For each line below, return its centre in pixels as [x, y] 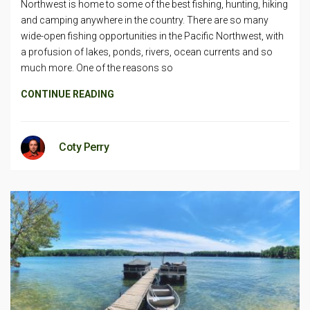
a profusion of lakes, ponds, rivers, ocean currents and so [147, 52]
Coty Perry [84, 147]
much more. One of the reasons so [97, 68]
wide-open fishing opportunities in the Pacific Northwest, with [152, 36]
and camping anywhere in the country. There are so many [145, 20]
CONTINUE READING [67, 94]
